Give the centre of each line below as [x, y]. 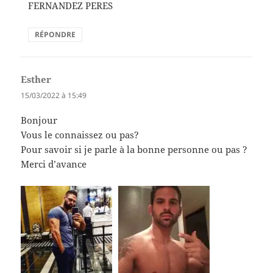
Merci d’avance [54, 164]
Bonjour [39, 120]
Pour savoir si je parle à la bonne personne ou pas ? [134, 150]
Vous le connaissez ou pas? [80, 135]
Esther [36, 79]
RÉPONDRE [55, 34]
